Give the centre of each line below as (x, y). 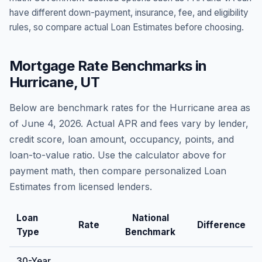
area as (232, 108)
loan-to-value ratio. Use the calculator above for (118, 155)
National (150, 218)
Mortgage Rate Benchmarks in (108, 66)
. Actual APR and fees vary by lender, (165, 123)
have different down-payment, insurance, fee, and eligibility (129, 13)
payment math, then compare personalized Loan (118, 171)
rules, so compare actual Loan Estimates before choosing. (127, 27)
